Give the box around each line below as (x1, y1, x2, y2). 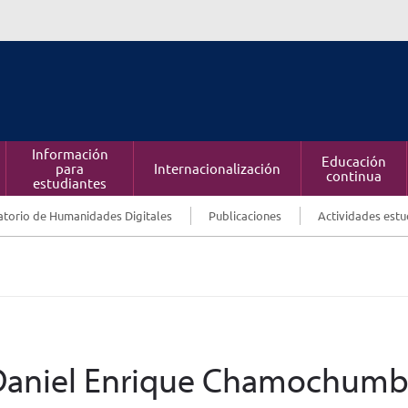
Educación (321, 152, 386, 169)
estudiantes (33, 174, 107, 191)
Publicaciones (209, 208, 281, 223)
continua (326, 167, 382, 184)
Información (31, 145, 108, 162)
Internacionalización (154, 159, 280, 177)
